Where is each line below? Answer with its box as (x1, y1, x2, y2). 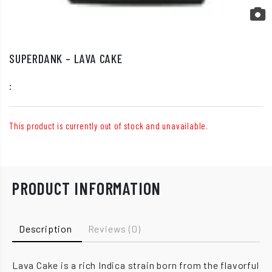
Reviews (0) (87, 223, 141, 234)
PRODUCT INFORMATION (12, 178, 161, 199)
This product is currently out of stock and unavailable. (9, 120, 208, 131)
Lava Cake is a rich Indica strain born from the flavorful (12, 259, 259, 271)
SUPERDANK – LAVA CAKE (9, 51, 123, 66)
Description (19, 223, 72, 234)
